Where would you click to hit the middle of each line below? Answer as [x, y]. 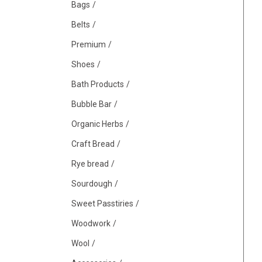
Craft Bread [93, 144]
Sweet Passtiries [102, 204]
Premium [89, 44]
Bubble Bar [92, 104]
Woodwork [91, 223]
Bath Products [98, 84]
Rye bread [90, 164]
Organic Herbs [97, 124]
